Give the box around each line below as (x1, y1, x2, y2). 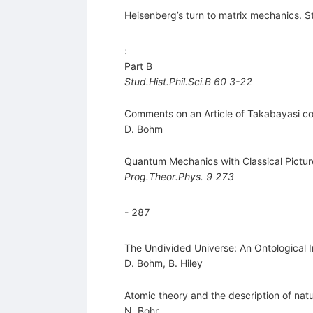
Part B (124, 60, 152, 73)
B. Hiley (168, 257, 203, 270)
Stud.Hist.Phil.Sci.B (124, 75, 211, 88)
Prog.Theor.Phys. (124, 170, 203, 183)
